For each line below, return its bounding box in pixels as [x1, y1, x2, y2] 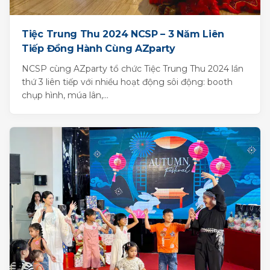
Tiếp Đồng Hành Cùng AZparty [22, 42, 175, 54]
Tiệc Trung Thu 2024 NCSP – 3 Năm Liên [22, 28, 224, 40]
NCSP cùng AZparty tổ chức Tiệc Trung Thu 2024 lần [22, 63, 243, 74]
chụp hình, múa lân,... [22, 89, 108, 101]
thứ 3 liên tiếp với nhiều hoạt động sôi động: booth [22, 76, 233, 87]
